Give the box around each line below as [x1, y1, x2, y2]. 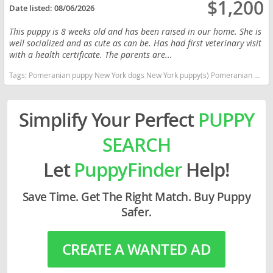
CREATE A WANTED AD [62, 239, 211, 259]
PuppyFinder [74, 156, 182, 182]
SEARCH [102, 131, 171, 157]
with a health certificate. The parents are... [9, 48, 173, 60]
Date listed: [9, 2, 55, 13]
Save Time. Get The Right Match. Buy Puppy [22, 188, 251, 205]
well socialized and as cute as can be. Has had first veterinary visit [9, 37, 262, 49]
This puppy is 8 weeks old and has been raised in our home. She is [9, 25, 262, 37]
